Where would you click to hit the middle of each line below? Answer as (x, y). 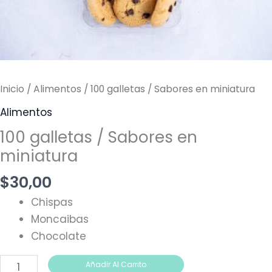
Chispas (52, 202)
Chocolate (59, 236)
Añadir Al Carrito (116, 265)
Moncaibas (60, 219)
